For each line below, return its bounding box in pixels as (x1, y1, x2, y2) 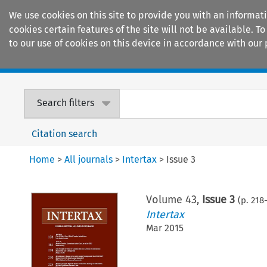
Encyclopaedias (185, 54, 255, 67)
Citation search (32, 128, 98, 139)
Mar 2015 (145, 222, 184, 234)
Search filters (37, 97, 95, 109)
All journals (64, 153, 113, 165)
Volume (145, 193, 185, 206)
